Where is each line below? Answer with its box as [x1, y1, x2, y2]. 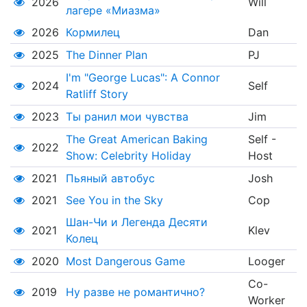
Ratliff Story [65, 87, 128, 101]
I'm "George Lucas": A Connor [65, 71, 220, 85]
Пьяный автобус [65, 171, 155, 186]
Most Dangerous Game [65, 254, 185, 269]
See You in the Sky [65, 193, 163, 208]
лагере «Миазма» [65, 3, 160, 18]
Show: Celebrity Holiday [65, 149, 191, 163]
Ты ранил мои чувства [65, 110, 188, 124]
